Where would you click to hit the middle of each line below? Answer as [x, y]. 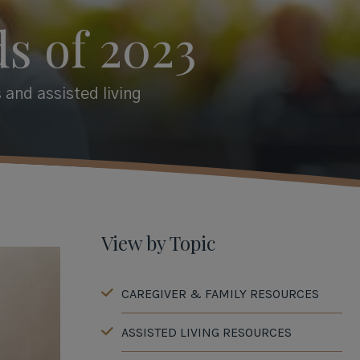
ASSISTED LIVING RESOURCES [206, 332]
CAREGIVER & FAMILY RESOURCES [220, 294]
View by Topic [158, 243]
